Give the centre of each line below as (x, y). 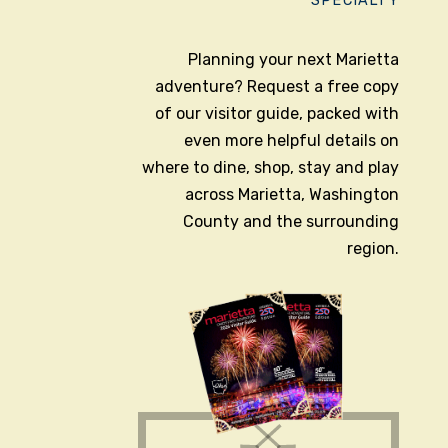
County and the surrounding (290, 221)
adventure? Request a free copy (276, 86)
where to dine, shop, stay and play (270, 167)
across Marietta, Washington (291, 194)
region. (372, 248)
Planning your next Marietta (293, 59)
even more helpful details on (291, 140)
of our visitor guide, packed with (276, 113)
